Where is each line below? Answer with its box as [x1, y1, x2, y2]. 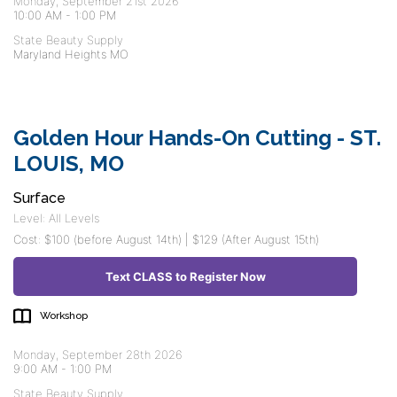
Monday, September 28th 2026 [13, 347, 183, 362]
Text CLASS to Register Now [105, 269, 266, 284]
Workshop [40, 309, 88, 322]
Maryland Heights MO [13, 47, 128, 61]
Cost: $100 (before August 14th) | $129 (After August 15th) [13, 232, 319, 246]
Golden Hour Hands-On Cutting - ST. [13, 125, 381, 151]
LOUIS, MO [13, 151, 124, 176]
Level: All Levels [13, 211, 99, 225]
